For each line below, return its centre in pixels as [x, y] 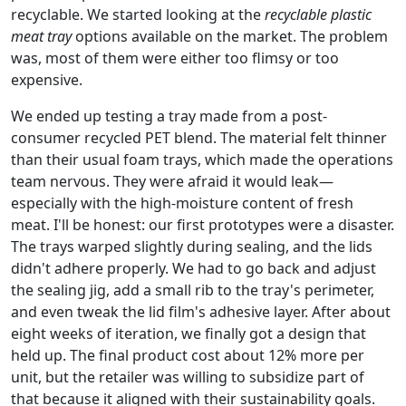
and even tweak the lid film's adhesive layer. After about [201, 312]
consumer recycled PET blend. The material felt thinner [199, 138]
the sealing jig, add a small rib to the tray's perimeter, [193, 290]
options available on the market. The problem [230, 36]
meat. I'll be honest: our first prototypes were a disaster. [203, 225]
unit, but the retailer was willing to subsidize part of [188, 377]
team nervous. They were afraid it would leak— [172, 181]
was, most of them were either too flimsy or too [175, 58]
